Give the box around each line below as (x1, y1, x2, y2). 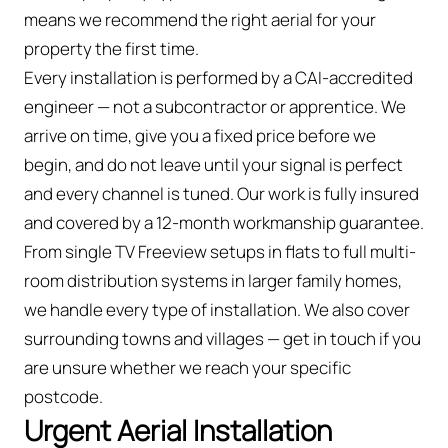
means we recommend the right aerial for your (24, 7, 376, 31)
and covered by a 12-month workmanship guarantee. (24, 210, 424, 234)
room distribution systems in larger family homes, (24, 268, 402, 292)
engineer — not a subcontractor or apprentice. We (24, 94, 406, 118)
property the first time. (24, 36, 199, 60)
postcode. (24, 384, 103, 408)
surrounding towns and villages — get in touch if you (24, 326, 421, 350)
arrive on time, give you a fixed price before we (24, 123, 376, 147)
